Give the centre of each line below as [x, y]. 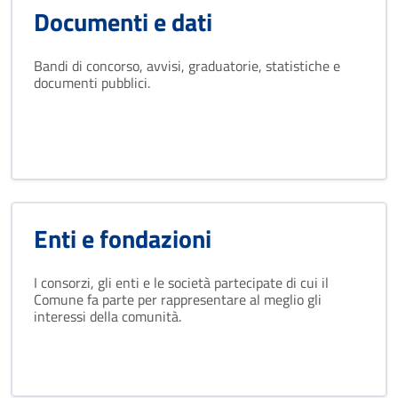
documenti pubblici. [92, 83]
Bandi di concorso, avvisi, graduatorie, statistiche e [187, 66]
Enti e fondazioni [123, 239]
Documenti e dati [123, 22]
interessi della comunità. [107, 316]
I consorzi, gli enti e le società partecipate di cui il [181, 283]
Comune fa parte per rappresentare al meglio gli [178, 299]
